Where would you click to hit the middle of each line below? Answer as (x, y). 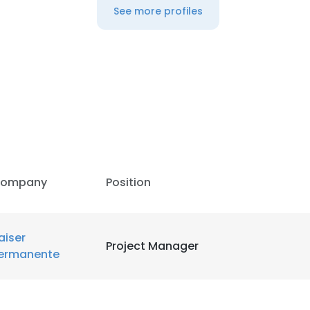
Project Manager (152, 246)
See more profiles (158, 11)
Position (128, 182)
